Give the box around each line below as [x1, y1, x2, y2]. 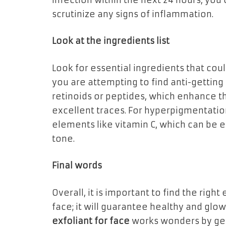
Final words [52, 160, 102, 172]
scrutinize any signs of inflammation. [52, 9, 213, 20]
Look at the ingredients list [52, 36, 169, 47]
